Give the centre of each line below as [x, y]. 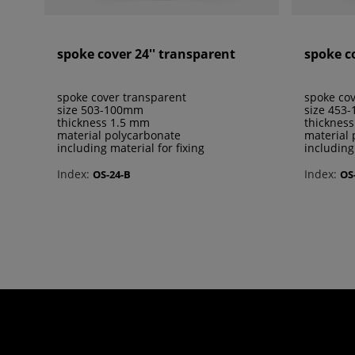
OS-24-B [112, 174]
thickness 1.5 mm [103, 123]
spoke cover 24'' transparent [146, 54]
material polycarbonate [119, 136]
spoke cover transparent [122, 97]
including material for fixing [131, 148]
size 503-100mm [100, 110]
